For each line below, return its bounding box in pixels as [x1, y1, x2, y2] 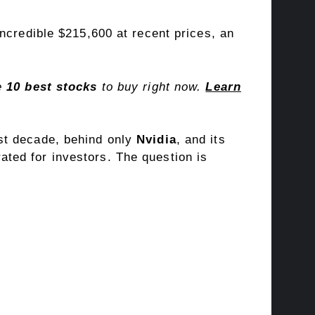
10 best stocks [6, 79, 102, 94]
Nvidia [136, 133, 176, 147]
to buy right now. [101, 79, 206, 94]
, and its [176, 133, 226, 147]
